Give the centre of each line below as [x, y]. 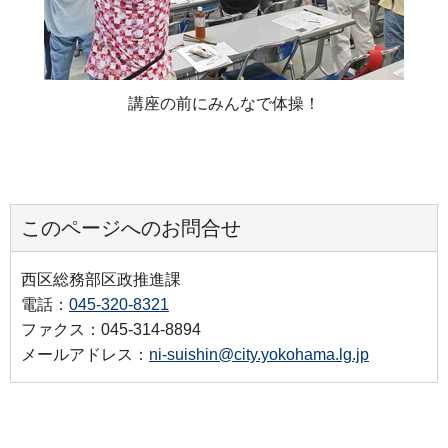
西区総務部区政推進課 [101, 279]
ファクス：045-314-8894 [111, 329]
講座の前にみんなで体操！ [224, 104]
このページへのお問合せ [131, 227]
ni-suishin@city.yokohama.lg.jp [259, 354]
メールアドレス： [85, 354]
